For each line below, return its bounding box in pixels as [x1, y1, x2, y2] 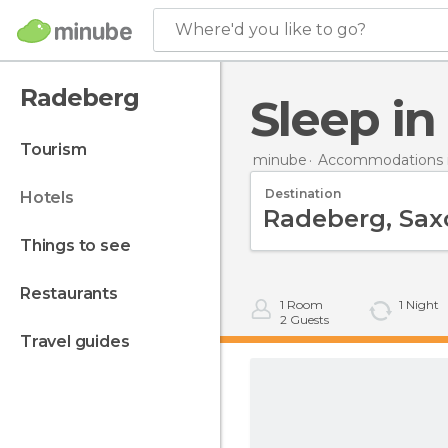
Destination [265, 185, 341, 201]
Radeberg [20, 83, 139, 112]
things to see [31, 236, 131, 255]
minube [253, 150, 307, 169]
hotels [32, 188, 74, 207]
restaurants [30, 284, 118, 303]
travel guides [31, 332, 130, 351]
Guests [287, 312, 329, 327]
